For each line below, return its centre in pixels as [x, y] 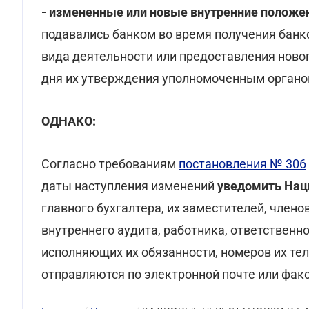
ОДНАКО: [69, 121]
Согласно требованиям [110, 164]
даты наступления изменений [129, 186]
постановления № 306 [242, 164]
